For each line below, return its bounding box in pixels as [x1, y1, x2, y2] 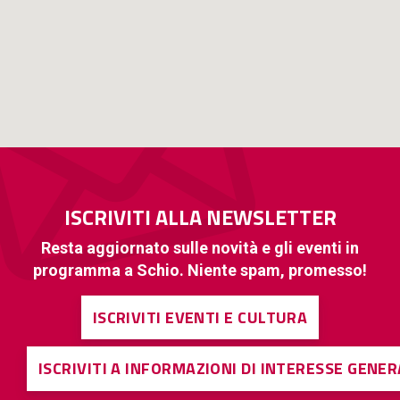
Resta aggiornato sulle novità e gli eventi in [41, 237, 359, 257]
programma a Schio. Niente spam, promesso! [33, 260, 367, 279]
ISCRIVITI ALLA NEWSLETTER [63, 200, 337, 233]
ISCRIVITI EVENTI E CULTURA [92, 304, 308, 329]
